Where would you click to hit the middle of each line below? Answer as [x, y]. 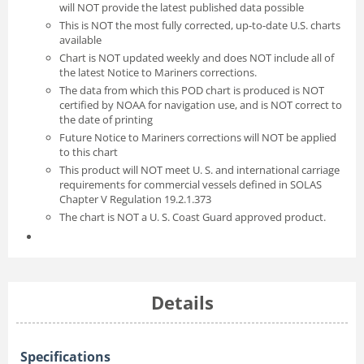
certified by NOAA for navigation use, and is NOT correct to [201, 105]
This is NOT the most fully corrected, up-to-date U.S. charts [200, 26]
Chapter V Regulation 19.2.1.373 [135, 199]
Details [182, 303]
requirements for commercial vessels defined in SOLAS [191, 185]
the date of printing [106, 120]
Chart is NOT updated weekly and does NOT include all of [197, 58]
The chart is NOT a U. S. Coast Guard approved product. [193, 217]
